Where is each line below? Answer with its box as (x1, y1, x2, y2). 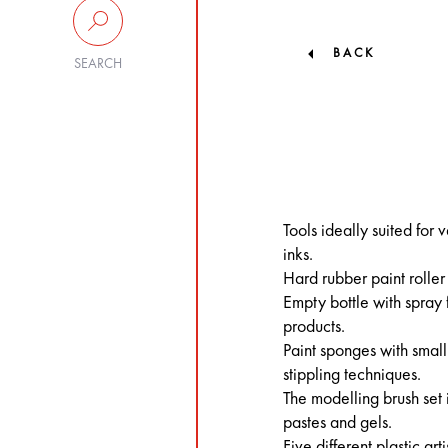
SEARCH (74, 57, 123, 71)
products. (283, 317, 346, 336)
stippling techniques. (283, 365, 422, 384)
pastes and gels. (283, 413, 393, 432)
